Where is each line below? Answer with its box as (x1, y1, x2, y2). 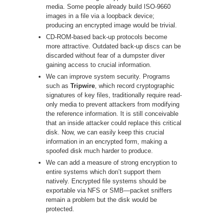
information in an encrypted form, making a (46, 137, 167, 145)
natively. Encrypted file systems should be (46, 177, 166, 185)
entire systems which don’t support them (46, 168, 161, 175)
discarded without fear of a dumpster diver (46, 51, 165, 59)
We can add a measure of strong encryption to (46, 158, 177, 166)
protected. (46, 205, 74, 213)
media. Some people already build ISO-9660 (46, 2, 171, 10)
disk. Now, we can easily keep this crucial (46, 128, 164, 136)
